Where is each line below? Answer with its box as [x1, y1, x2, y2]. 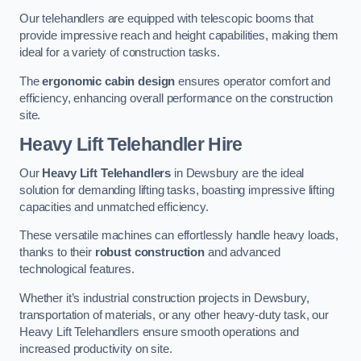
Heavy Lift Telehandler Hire [19, 134, 243, 156]
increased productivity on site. [19, 342, 172, 355]
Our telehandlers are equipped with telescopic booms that [19, 12, 313, 26]
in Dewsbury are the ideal [171, 166, 305, 180]
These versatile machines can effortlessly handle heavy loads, [19, 229, 339, 243]
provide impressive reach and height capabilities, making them [19, 29, 339, 43]
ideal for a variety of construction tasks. [19, 46, 220, 60]
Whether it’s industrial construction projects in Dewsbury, [19, 292, 309, 305]
